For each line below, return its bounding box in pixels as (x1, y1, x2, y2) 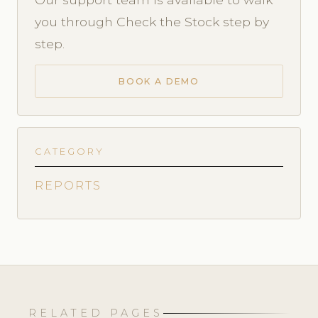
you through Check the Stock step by (35, 14, 269, 30)
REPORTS (35, 179, 102, 193)
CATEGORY (35, 146, 104, 158)
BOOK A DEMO (118, 75, 200, 87)
